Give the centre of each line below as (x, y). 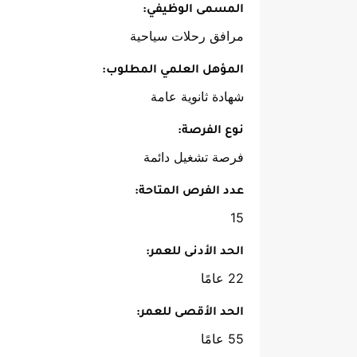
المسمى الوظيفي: (193, 11)
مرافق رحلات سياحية (187, 36)
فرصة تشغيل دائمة (194, 157)
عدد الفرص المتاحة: (189, 192)
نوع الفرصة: (211, 132)
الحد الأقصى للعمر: (190, 314)
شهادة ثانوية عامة (197, 97)
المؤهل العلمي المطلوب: (173, 71)
